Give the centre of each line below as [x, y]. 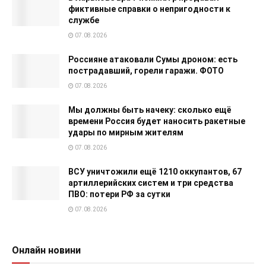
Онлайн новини [46, 250]
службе [84, 20]
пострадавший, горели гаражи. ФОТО [146, 70]
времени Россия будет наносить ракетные [157, 121]
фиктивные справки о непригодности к [149, 9]
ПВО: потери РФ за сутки [119, 194]
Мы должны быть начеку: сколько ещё [150, 110]
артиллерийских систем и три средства [151, 183]
